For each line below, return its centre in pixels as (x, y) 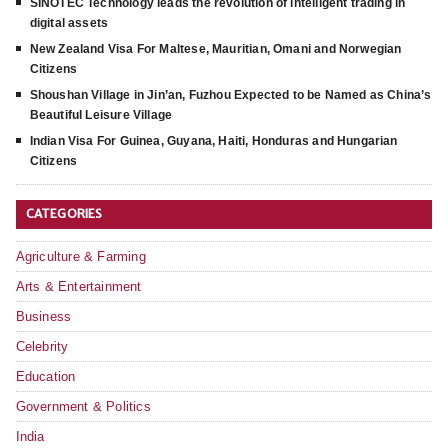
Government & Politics (83, 406)
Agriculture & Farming (80, 256)
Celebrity (42, 346)
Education (45, 376)
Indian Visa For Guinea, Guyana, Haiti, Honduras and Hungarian (213, 141)
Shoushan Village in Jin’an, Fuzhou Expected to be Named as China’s (230, 95)
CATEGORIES (64, 213)
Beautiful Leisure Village (101, 115)
